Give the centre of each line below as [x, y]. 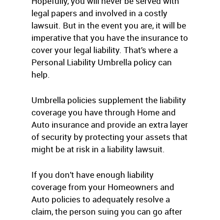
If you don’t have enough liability [93, 175]
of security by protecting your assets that [110, 137]
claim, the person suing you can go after [107, 211]
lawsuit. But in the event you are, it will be [109, 25]
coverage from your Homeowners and [103, 187]
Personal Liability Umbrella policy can [102, 62]
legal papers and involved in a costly [99, 13]
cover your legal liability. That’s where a [105, 50]
